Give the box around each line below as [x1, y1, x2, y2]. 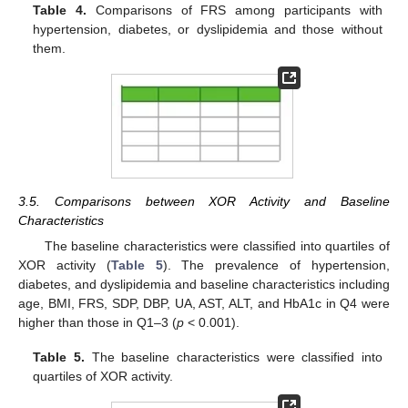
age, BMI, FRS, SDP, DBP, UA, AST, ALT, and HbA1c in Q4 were [18, 295, 390, 311]
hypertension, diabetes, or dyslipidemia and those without [33, 21, 382, 36]
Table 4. [33, 2, 87, 17]
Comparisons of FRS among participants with [87, 2, 382, 17]
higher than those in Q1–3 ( [18, 314, 177, 330]
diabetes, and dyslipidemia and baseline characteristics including [18, 276, 390, 291]
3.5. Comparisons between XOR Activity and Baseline [18, 193, 390, 209]
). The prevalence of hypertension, [162, 257, 391, 272]
